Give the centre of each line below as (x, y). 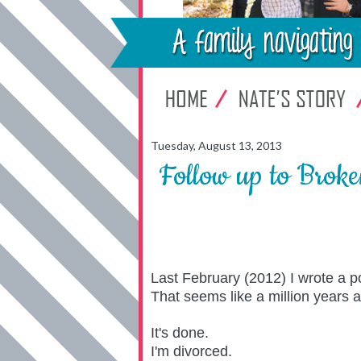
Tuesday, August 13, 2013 (216, 145)
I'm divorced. (191, 351)
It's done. (180, 333)
